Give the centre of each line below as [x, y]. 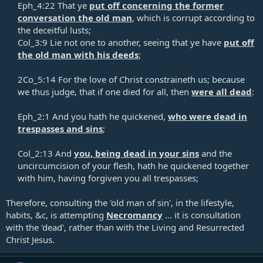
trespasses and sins [60, 128]
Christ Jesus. [30, 239]
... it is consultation [202, 215]
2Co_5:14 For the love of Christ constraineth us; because [131, 79]
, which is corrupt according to [193, 17]
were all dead [222, 91]
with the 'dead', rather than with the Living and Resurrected [125, 227]
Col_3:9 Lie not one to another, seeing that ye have [121, 42]
